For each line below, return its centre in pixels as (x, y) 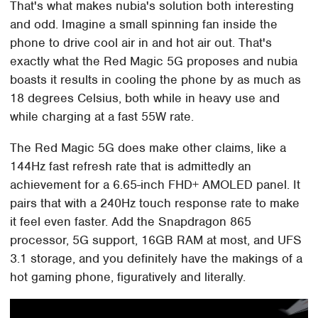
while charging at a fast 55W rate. (102, 116)
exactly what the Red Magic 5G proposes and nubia (154, 61)
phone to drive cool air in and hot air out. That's (141, 42)
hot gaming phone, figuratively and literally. (128, 276)
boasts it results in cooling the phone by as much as (156, 79)
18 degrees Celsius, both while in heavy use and (145, 98)
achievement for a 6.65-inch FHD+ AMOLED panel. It (155, 184)
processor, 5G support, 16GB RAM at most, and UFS (156, 240)
